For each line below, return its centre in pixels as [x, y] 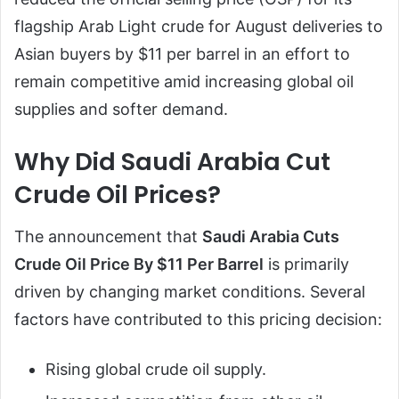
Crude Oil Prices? [118, 194]
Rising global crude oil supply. [156, 370]
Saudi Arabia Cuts [271, 237]
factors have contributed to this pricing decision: [198, 320]
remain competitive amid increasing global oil [184, 81]
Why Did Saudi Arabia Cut [172, 161]
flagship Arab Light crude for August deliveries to [199, 26]
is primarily [306, 265]
